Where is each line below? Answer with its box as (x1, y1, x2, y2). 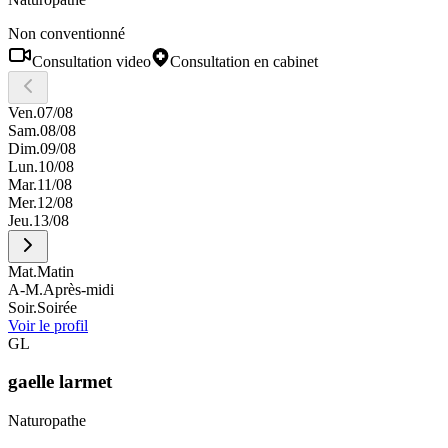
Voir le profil (8, 316, 88, 334)
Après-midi (43, 280, 114, 298)
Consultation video (32, 52, 151, 70)
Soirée (37, 298, 77, 316)
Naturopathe (8, 412, 86, 430)
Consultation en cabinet (170, 52, 318, 70)
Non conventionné (8, 24, 125, 42)
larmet (59, 371, 112, 393)
